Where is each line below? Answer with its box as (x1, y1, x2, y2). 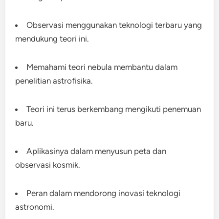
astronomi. (15, 202, 55, 212)
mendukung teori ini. (15, 34, 89, 44)
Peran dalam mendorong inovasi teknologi (26, 188, 181, 198)
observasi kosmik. (15, 160, 81, 170)
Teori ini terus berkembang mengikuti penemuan (26, 104, 201, 114)
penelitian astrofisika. (15, 76, 93, 86)
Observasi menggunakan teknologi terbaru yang (26, 20, 202, 30)
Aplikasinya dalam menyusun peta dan (26, 146, 167, 156)
